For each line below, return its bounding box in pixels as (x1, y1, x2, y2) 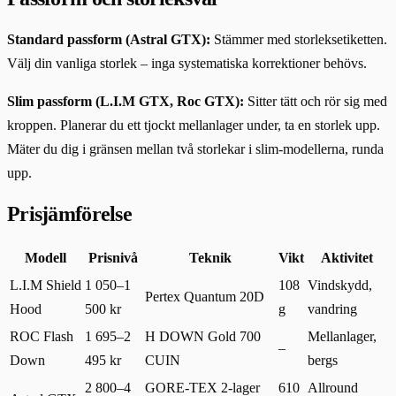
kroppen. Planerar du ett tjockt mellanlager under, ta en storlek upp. (7, 117, 380, 133)
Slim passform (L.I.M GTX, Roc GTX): (7, 93, 244, 109)
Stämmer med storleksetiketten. (210, 31, 387, 47)
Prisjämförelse (7, 202, 132, 225)
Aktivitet (321, 249, 373, 265)
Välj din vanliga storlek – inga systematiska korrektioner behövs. (7, 55, 367, 71)
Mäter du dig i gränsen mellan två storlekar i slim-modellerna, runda (7, 141, 384, 156)
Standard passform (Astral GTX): (7, 31, 210, 47)
